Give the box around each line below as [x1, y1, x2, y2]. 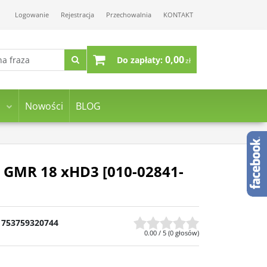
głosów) [173, 228, 199, 237]
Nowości [24, 99, 63, 113]
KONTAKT [163, 10, 193, 19]
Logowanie [15, 10, 49, 19]
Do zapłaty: [117, 54, 163, 66]
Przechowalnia [106, 10, 151, 19]
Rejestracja [61, 10, 94, 19]
